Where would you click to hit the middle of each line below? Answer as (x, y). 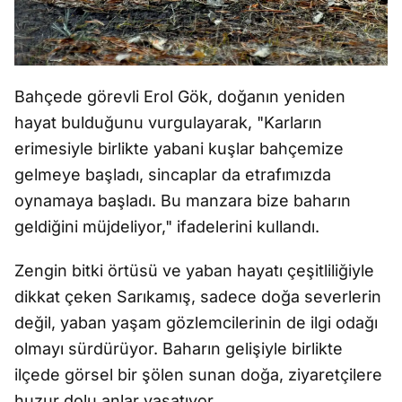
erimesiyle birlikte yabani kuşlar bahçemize (179, 149)
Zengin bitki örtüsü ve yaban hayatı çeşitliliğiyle (194, 271)
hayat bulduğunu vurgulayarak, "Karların (168, 123)
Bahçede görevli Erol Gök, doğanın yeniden (180, 97)
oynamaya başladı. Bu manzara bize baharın (183, 201)
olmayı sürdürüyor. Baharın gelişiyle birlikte (179, 349)
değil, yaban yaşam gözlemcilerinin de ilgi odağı (196, 323)
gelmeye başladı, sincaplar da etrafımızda (173, 175)
